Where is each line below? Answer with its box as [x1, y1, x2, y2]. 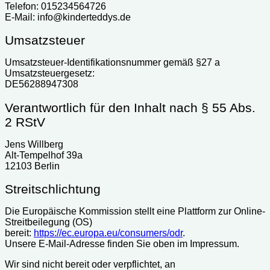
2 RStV [5, 115, 45, 129]
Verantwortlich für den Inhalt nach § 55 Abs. [5, 100, 256, 115]
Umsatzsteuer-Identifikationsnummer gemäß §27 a [5, 57, 220, 68]
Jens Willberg [5, 139, 63, 149]
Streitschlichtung [5, 181, 101, 196]
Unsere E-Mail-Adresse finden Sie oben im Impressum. [5, 238, 239, 249]
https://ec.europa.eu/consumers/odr [34, 227, 183, 238]
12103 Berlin [5, 160, 60, 171]
